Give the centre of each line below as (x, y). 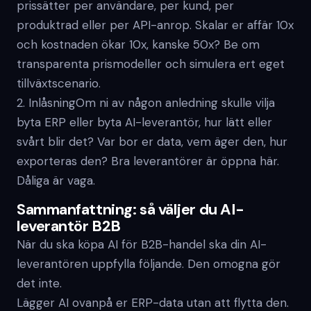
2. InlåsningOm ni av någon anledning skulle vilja (146, 103)
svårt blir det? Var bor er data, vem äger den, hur (152, 142)
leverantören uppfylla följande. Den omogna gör (149, 264)
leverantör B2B (69, 226)
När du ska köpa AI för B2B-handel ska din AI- (142, 244)
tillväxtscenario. (59, 83)
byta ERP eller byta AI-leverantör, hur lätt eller (144, 122)
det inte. (39, 283)
